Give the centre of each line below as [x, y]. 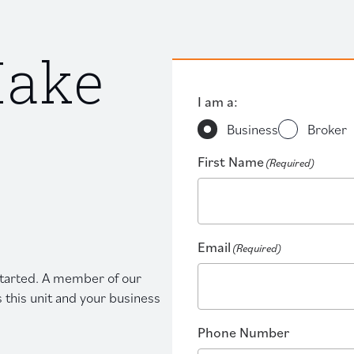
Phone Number [243, 331]
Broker [327, 128]
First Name [230, 161]
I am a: [217, 101]
